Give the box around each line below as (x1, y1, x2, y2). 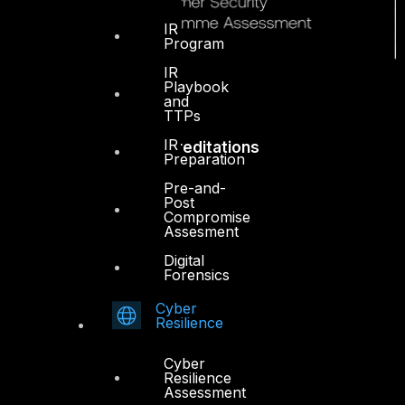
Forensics (164, 265, 230, 284)
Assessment (164, 382, 246, 401)
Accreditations (146, 138, 259, 156)
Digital (164, 250, 204, 269)
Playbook (164, 77, 229, 96)
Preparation (164, 149, 245, 168)
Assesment (164, 221, 239, 240)
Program (164, 33, 224, 52)
